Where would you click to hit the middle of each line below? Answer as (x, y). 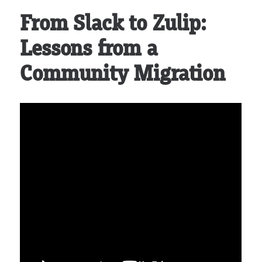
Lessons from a (89, 48)
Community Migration (125, 73)
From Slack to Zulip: (113, 23)
